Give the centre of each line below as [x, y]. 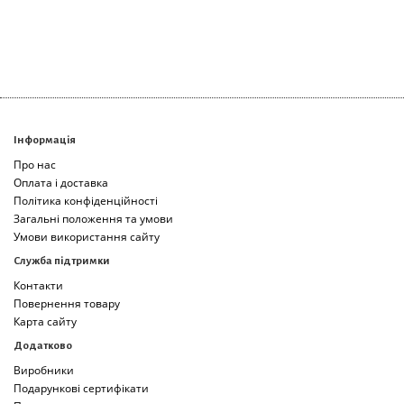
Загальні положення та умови [93, 219]
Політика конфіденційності [86, 201]
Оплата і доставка [61, 183]
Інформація [45, 140]
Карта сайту [45, 321]
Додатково [43, 346]
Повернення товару [67, 303]
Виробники [44, 370]
